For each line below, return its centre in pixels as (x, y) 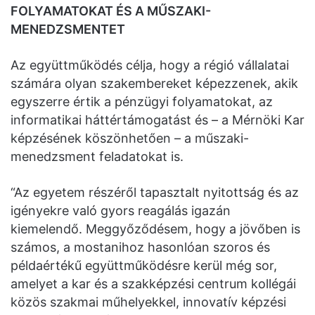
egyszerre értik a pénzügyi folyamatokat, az (142, 102)
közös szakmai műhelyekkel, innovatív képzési (148, 302)
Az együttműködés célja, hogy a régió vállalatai (150, 65)
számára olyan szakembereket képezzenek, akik (154, 84)
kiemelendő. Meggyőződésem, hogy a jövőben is (155, 229)
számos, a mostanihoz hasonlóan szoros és (140, 247)
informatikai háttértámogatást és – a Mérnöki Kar (157, 120)
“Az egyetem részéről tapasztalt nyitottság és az (155, 193)
